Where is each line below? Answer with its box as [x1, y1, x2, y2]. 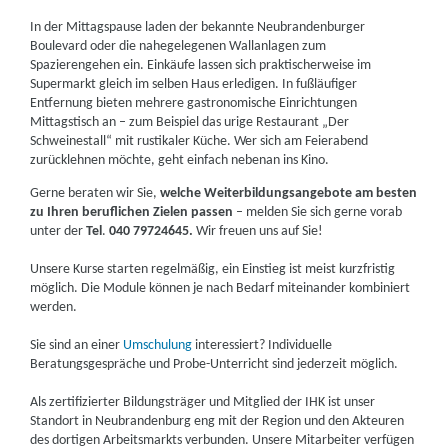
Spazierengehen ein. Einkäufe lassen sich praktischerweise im [30, 58, 372, 73]
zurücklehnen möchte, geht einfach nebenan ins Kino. [30, 153, 330, 168]
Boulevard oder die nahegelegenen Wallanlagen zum [30, 39, 327, 54]
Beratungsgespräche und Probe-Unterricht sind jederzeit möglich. [30, 357, 399, 372]
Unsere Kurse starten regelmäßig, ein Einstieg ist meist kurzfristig [30, 262, 396, 277]
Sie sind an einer [30, 338, 124, 353]
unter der [30, 224, 87, 239]
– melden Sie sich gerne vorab [233, 205, 403, 220]
